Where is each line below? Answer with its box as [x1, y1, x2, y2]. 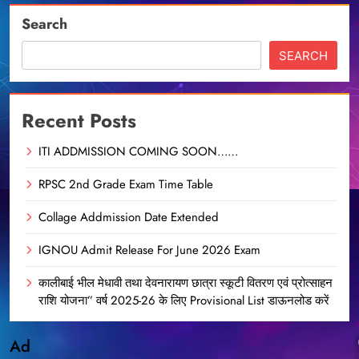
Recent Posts [22, 107, 136, 135]
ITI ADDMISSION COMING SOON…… [38, 143, 238, 161]
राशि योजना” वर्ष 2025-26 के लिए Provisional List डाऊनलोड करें [38, 292, 329, 310]
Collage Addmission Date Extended [38, 208, 219, 227]
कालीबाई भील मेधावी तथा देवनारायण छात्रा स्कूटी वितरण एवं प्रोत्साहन [38, 274, 333, 292]
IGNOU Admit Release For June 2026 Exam [38, 241, 260, 260]
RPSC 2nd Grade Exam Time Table [38, 175, 213, 194]
